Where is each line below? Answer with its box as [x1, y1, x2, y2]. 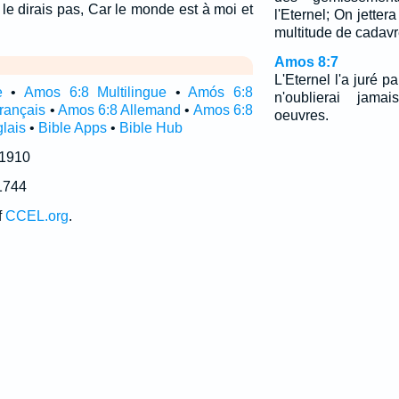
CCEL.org [4, 208, 69, 224]
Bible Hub [118, 120, 183, 135]
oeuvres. [273, 108, 329, 123]
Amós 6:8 [188, 85, 253, 100]
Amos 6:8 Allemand [57, 102, 182, 118]
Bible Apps [37, 120, 107, 135]
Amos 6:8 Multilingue [23, 85, 167, 100]
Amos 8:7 [273, 54, 338, 69]
